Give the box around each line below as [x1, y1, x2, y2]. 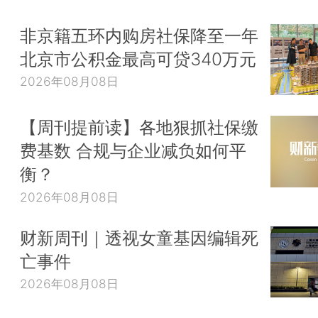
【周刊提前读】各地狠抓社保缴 [20, 116, 258, 138]
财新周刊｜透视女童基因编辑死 [20, 226, 258, 248]
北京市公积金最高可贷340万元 [20, 48, 256, 70]
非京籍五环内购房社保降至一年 [20, 24, 258, 46]
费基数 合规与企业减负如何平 [20, 140, 246, 162]
